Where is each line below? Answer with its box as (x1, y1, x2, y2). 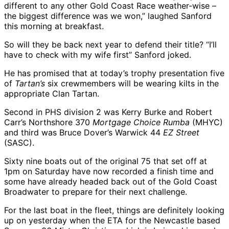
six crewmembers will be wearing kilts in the (45, 78, 219, 88)
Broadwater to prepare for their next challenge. (4, 186, 187, 197)
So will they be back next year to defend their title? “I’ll (4, 39, 217, 50)
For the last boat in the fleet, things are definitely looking (4, 204, 224, 215)
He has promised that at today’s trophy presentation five (4, 67, 224, 78)
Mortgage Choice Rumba (93, 117, 190, 127)
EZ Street (163, 127, 199, 138)
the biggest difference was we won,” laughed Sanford (4, 10, 212, 21)
